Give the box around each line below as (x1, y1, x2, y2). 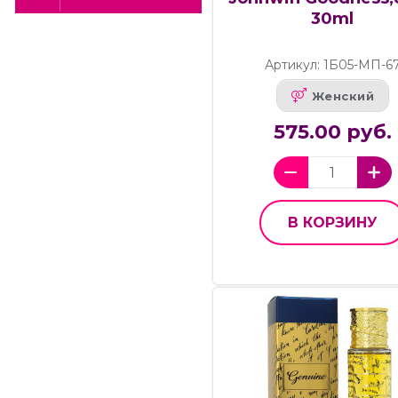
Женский (311, 88, 375, 103)
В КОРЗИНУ (287, 214, 378, 232)
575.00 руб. (273, 120, 392, 145)
